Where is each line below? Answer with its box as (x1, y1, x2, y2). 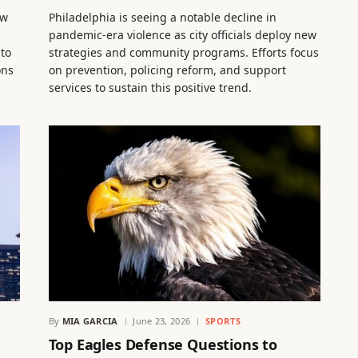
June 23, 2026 (133, 315, 191, 328)
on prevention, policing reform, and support (48, 62, 286, 78)
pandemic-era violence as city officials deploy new (48, 27, 316, 43)
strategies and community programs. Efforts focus (48, 45, 319, 61)
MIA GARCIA (62, 315, 118, 328)
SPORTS (205, 315, 241, 328)
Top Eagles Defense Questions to (48, 335, 277, 355)
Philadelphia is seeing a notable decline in (48, 10, 276, 26)
